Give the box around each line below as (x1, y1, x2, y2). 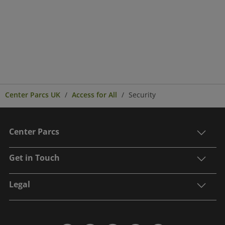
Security (129, 89, 156, 99)
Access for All (72, 89, 117, 99)
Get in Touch (9, 152, 60, 164)
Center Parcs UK (5, 89, 60, 99)
